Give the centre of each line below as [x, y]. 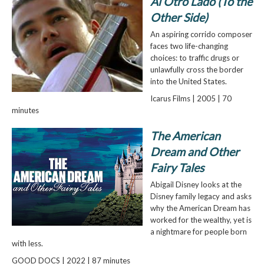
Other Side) [179, 18]
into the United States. [188, 82]
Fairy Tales [177, 167]
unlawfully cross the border [197, 70]
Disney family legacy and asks [201, 196]
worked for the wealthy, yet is [201, 220]
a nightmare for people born [198, 231]
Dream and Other [194, 151]
